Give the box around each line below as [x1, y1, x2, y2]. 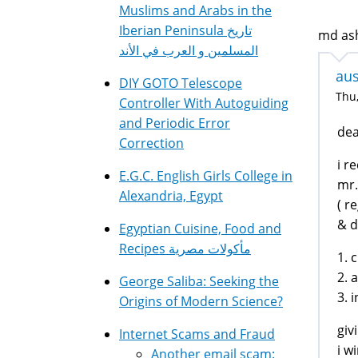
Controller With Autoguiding [119, 94, 288, 112]
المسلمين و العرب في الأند [119, 42, 258, 59]
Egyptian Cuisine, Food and [119, 220, 281, 237]
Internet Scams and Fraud [119, 325, 275, 343]
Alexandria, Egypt [119, 187, 223, 205]
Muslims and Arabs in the [119, 2, 272, 19]
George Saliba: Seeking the [119, 272, 279, 290]
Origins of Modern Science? [119, 292, 283, 310]
